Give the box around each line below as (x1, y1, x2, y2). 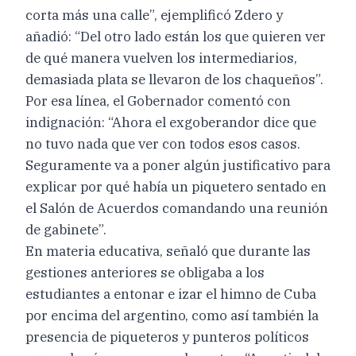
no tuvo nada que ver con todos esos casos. (25, 134, 300, 153)
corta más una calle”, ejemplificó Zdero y (25, 6, 283, 24)
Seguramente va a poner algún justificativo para (25, 156, 331, 174)
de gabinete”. (25, 220, 106, 238)
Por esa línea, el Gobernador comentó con (25, 91, 291, 110)
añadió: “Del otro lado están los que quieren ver (25, 27, 326, 45)
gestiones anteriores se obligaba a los (25, 263, 265, 281)
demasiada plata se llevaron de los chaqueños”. (25, 70, 323, 88)
